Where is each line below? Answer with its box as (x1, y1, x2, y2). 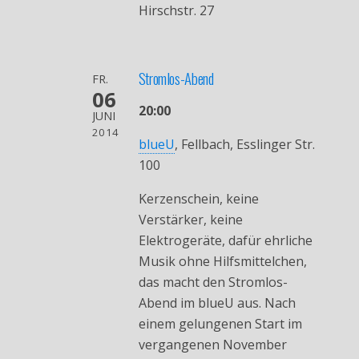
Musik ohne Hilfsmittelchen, (138, 252, 307, 271)
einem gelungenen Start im (138, 315, 302, 333)
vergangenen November (138, 336, 287, 354)
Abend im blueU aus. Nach (138, 294, 296, 313)
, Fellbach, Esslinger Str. (174, 135, 315, 154)
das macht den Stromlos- (138, 273, 288, 292)
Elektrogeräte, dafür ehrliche (138, 232, 313, 250)
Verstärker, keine (138, 211, 243, 229)
